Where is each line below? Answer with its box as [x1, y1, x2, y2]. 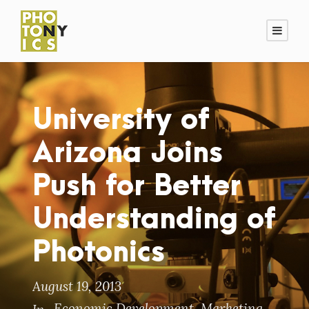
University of [32, 104, 210, 136]
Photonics [32, 237, 165, 268]
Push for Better [32, 170, 241, 202]
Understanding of [32, 203, 276, 235]
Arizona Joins [32, 137, 223, 169]
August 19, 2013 [32, 278, 121, 295]
